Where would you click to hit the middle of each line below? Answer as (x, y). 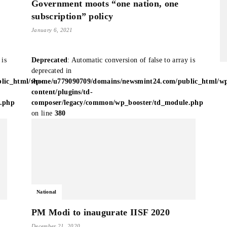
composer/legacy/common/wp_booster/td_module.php (118, 103)
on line (43, 113)
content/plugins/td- (62, 92)
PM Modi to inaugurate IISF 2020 (101, 212)
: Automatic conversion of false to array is (131, 60)
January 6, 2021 (52, 30)
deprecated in (52, 71)
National (47, 192)
